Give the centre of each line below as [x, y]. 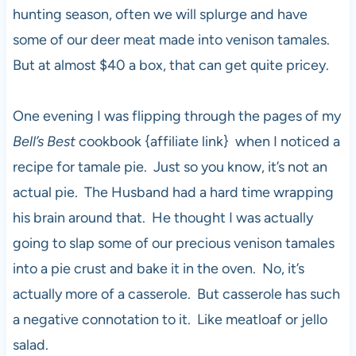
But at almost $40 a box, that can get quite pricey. [170, 65]
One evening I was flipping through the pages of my [176, 116]
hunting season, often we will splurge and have [160, 14]
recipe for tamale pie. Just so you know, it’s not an [170, 166]
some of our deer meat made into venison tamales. [172, 39]
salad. [30, 344]
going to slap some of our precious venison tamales [173, 243]
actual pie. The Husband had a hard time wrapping [173, 192]
